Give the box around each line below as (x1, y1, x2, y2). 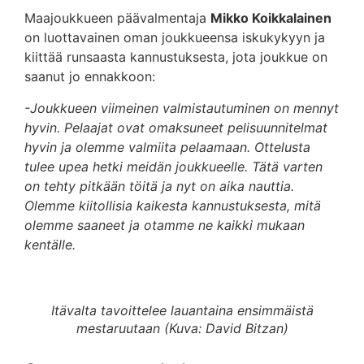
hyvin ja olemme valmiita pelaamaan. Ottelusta (24, 138, 310, 155)
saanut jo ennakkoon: (24, 68, 155, 85)
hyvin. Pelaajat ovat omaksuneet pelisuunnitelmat (24, 119, 327, 136)
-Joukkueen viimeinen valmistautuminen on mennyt (24, 99, 339, 116)
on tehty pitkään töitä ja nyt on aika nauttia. (24, 177, 294, 194)
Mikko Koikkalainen (210, 10, 331, 27)
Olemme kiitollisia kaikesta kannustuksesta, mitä (24, 197, 321, 214)
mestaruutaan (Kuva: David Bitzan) (76, 320, 288, 337)
